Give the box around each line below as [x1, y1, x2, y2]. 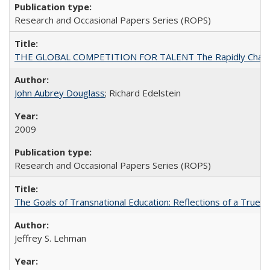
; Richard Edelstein [105, 87, 181, 99]
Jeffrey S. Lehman [14, 232, 86, 244]
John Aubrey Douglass [14, 87, 105, 99]
